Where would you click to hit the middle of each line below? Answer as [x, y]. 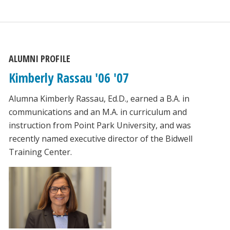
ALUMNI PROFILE [39, 59]
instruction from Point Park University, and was [100, 126]
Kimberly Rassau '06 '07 [69, 78]
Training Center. [40, 152]
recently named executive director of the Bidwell [100, 139]
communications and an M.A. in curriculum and [98, 112]
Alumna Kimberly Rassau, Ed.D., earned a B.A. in [99, 99]
